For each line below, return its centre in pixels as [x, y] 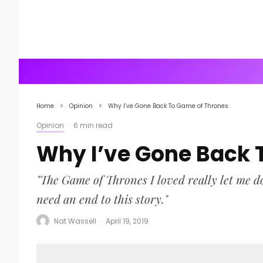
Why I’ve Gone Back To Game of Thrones [168, 106]
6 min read [93, 125]
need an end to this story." [102, 199]
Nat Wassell [75, 221]
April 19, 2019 [127, 221]
